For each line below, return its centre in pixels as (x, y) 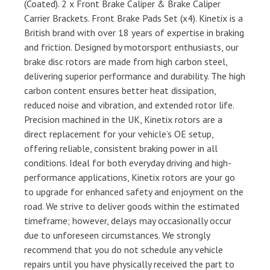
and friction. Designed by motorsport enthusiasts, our (131, 47)
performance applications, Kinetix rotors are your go (130, 177)
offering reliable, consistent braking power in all (121, 149)
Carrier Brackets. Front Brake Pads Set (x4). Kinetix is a (133, 18)
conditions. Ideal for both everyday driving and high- (128, 163)
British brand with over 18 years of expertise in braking (134, 33)
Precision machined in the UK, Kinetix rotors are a (123, 120)
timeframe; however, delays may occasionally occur (128, 221)
